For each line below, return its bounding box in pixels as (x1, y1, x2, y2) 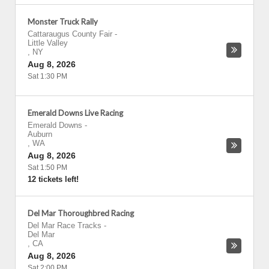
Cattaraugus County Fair (28, 29, 112, 38)
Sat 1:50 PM (28, 163, 67, 172)
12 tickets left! (28, 175, 79, 184)
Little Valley (28, 38, 68, 47)
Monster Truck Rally (28, 17, 98, 26)
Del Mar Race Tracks (28, 221, 101, 230)
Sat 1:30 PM (28, 72, 67, 80)
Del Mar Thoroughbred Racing (28, 208, 134, 218)
